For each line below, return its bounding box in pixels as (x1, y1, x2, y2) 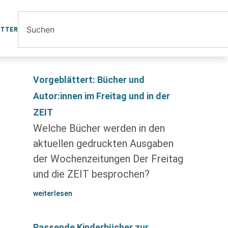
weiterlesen (33, 189, 72, 197)
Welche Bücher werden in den (33, 122, 165, 134)
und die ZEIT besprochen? (33, 168, 150, 180)
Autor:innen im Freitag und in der (33, 91, 170, 101)
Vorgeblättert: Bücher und (33, 74, 145, 85)
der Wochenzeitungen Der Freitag (33, 153, 183, 165)
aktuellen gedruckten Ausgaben (33, 137, 174, 150)
